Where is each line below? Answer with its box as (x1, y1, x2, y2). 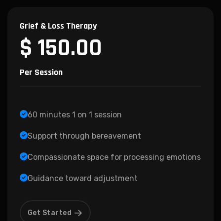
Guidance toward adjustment (28, 173, 138, 183)
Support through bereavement (28, 131, 141, 141)
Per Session (20, 66, 63, 78)
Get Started (27, 208, 72, 217)
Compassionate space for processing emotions (28, 152, 201, 162)
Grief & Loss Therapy (20, 20, 97, 32)
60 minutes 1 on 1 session (28, 110, 122, 119)
